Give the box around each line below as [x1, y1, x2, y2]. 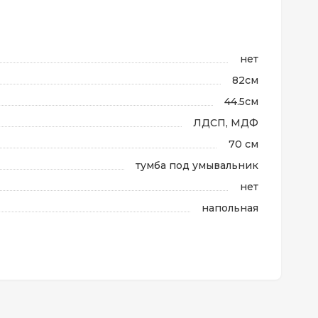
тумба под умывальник [136, 159, 258, 172]
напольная [202, 202, 258, 214]
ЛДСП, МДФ [193, 116, 258, 129]
